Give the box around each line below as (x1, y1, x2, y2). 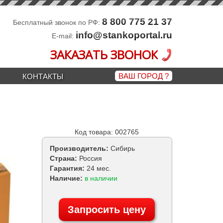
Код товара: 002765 (75, 128, 139, 136)
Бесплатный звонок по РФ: (13, 18, 102, 26)
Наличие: (49, 174, 85, 182)
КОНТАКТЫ (22, 72, 64, 81)
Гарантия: (49, 164, 87, 172)
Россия (79, 154, 102, 162)
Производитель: (49, 144, 109, 152)
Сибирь (108, 144, 135, 152)
